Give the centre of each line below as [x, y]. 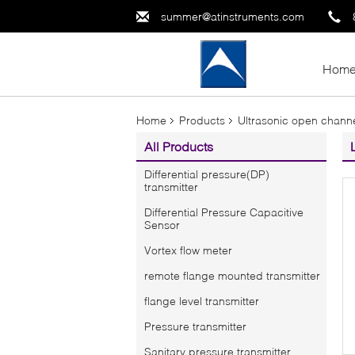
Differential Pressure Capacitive [224, 212]
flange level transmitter [202, 301]
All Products [179, 146]
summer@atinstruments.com [233, 16]
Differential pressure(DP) [207, 174]
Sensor [162, 225]
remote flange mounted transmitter [232, 275]
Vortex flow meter [188, 250]
